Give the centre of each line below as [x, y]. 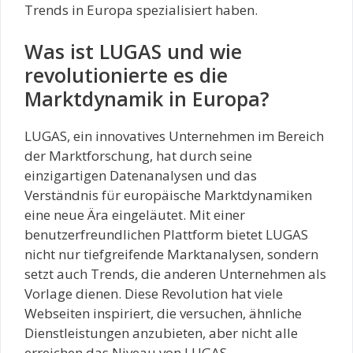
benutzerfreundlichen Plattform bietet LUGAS [166, 235]
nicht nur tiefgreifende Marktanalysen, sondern [171, 255]
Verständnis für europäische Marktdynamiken [168, 195]
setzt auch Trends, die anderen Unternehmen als [175, 274]
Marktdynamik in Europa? [147, 99]
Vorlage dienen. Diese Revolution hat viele [154, 294]
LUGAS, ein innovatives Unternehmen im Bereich [174, 136]
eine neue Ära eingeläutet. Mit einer [135, 215]
